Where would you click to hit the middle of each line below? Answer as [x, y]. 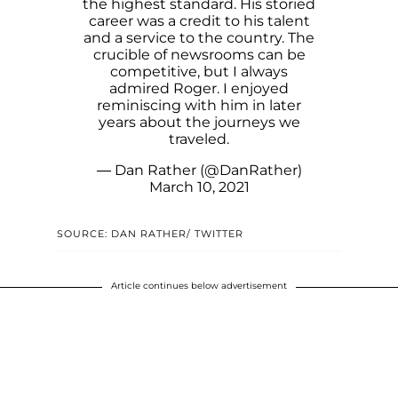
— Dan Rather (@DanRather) [199, 170]
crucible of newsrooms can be [199, 54]
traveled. [199, 139]
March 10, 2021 [199, 187]
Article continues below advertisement [199, 285]
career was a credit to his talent [199, 20]
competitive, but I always [199, 71]
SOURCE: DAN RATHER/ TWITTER [150, 233]
